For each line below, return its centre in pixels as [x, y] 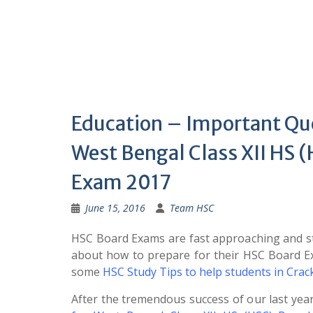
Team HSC [192, 208]
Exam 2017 [121, 182]
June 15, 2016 [115, 208]
